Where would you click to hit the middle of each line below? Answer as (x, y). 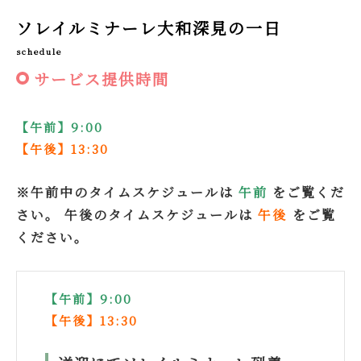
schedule (39, 52)
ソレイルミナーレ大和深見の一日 (149, 28)
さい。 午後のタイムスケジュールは (137, 215)
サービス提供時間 (102, 79)
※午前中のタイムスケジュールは (125, 193)
